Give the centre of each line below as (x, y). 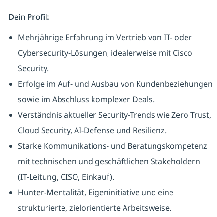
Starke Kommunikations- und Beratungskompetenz (112, 146)
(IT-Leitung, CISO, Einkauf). (66, 177)
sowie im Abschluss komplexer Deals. (86, 100)
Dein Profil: (28, 17)
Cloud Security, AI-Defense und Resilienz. (92, 131)
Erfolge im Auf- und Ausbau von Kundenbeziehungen (115, 84)
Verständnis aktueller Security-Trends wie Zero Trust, (114, 115)
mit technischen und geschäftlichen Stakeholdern (109, 162)
